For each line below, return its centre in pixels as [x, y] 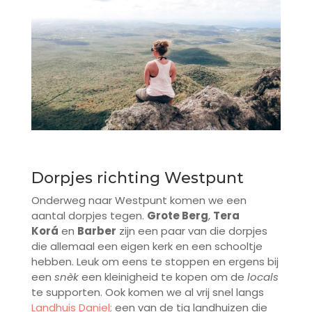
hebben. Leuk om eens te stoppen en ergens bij [155, 261]
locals [261, 276]
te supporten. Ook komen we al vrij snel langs [147, 292]
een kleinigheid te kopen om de [161, 276]
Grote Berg [177, 215]
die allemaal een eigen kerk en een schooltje [147, 246]
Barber [96, 231]
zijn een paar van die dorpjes [192, 231]
